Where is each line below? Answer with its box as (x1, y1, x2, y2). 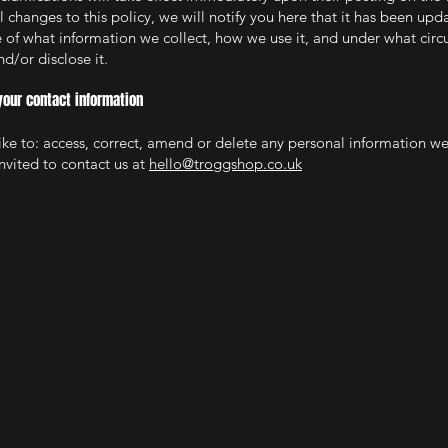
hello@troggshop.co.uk (149, 154, 302, 174)
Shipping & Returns (160, 384, 288, 404)
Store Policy (184, 354, 264, 374)
